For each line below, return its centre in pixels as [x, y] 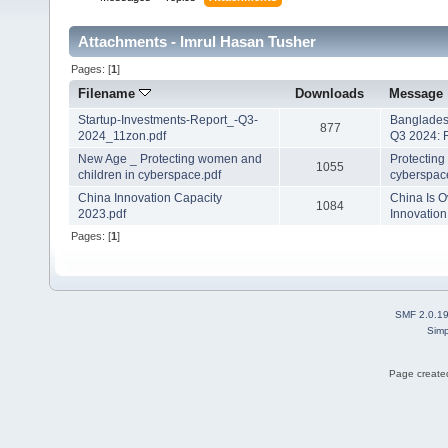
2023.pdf [101, 214]
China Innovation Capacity [149, 198]
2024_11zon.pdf [121, 136]
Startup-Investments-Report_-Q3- [167, 120]
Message [416, 94]
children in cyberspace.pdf [149, 175]
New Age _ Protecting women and [169, 159]
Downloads [329, 94]
